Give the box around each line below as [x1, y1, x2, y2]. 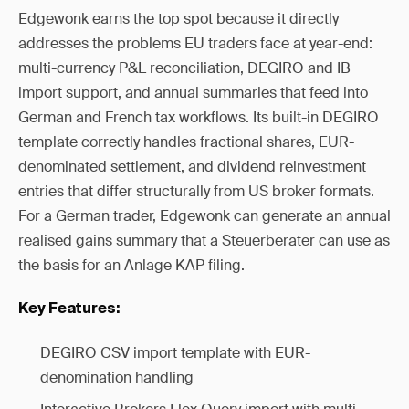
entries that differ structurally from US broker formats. [18, 182, 374, 201]
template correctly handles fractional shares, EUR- [18, 132, 354, 152]
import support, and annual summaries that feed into [18, 83, 368, 102]
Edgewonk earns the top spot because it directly [18, 9, 339, 28]
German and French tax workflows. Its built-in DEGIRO [18, 108, 379, 127]
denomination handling [40, 368, 194, 387]
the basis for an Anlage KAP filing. [18, 256, 245, 275]
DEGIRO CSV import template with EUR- [40, 343, 310, 362]
